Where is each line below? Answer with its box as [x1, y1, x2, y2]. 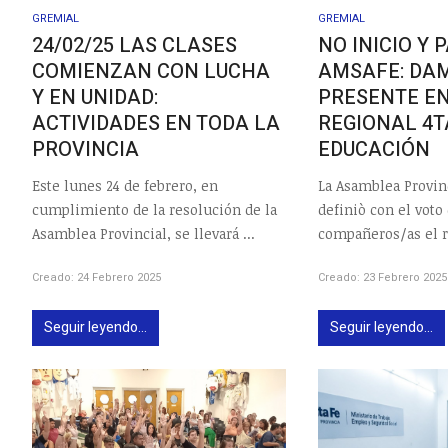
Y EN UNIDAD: [32, 82, 158, 112]
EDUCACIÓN [318, 134, 431, 164]
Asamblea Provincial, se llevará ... [32, 224, 255, 244]
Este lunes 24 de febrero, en [32, 176, 218, 196]
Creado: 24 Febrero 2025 [32, 269, 161, 287]
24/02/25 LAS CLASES [32, 30, 237, 60]
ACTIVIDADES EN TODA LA [32, 108, 280, 138]
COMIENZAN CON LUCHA [32, 56, 270, 86]
